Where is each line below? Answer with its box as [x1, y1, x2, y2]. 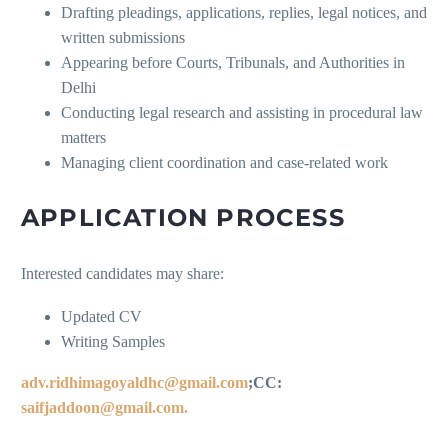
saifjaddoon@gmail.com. [21, 398, 188, 416]
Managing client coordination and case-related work [61, 154, 388, 172]
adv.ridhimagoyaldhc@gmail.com [21, 373, 248, 391]
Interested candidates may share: [21, 265, 224, 283]
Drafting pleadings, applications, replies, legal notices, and [61, 4, 427, 22]
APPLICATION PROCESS [21, 203, 345, 233]
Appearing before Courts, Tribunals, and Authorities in [61, 54, 405, 72]
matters [61, 129, 106, 147]
